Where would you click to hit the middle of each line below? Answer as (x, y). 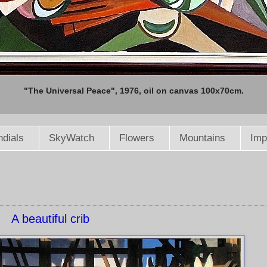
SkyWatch (71, 138)
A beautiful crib (50, 219)
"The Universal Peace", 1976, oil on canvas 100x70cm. (133, 91)
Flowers (136, 138)
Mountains (202, 138)
